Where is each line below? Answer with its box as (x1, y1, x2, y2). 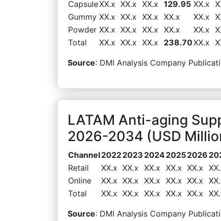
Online (68, 175, 91, 185)
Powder (68, 24, 97, 35)
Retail (68, 162, 89, 173)
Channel (68, 149, 100, 160)
